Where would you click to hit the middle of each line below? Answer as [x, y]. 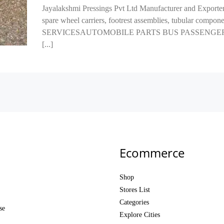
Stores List [135, 190]
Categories [134, 202]
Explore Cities [140, 215]
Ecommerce [152, 153]
